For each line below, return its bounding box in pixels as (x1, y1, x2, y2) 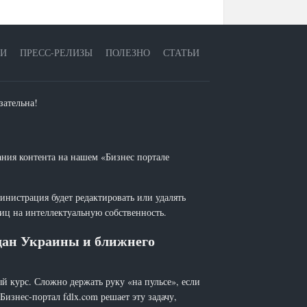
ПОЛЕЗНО (106, 46, 150, 59)
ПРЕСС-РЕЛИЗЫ (20, 46, 93, 59)
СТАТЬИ (163, 46, 199, 59)
